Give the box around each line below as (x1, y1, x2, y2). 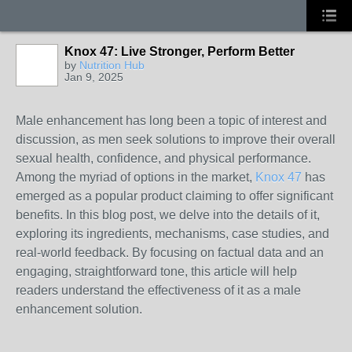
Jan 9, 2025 (64, 71, 123, 83)
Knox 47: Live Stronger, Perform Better (64, 45, 295, 58)
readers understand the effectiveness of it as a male (16, 284, 301, 297)
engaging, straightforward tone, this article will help (16, 265, 297, 278)
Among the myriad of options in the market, (16, 170, 255, 184)
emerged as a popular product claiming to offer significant (16, 189, 333, 203)
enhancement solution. (16, 302, 142, 316)
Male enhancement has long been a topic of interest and (16, 114, 327, 127)
